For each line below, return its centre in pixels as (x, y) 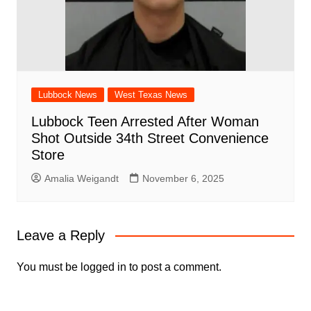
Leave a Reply (60, 235)
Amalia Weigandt (81, 178)
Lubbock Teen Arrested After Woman (145, 121)
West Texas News (151, 94)
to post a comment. (174, 267)
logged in (103, 267)
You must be (48, 267)
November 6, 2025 (183, 178)
